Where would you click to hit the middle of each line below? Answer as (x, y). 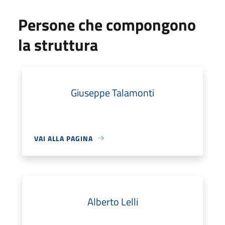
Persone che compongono (107, 24)
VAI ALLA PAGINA (64, 138)
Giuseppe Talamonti (113, 92)
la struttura (58, 44)
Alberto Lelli (113, 201)
